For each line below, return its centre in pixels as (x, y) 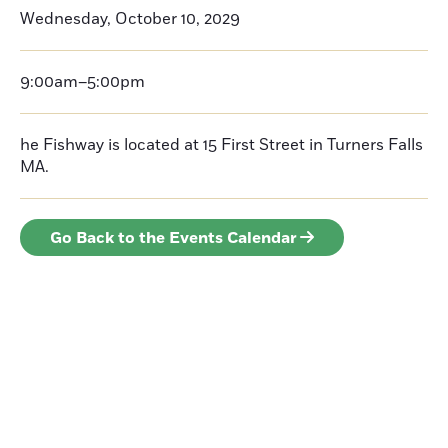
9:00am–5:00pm (82, 82)
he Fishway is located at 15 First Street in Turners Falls (221, 145)
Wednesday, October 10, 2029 (130, 19)
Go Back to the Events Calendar (173, 238)
